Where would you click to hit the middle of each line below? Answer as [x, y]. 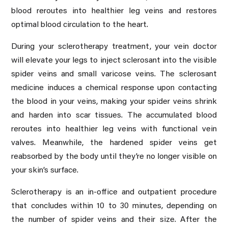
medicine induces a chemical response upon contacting [114, 88]
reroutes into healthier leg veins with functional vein [114, 129]
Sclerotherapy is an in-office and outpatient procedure [114, 192]
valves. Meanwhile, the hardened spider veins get [114, 143]
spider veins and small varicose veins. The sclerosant [114, 74]
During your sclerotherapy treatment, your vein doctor [114, 47]
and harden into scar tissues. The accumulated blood [114, 115]
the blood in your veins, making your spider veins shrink [114, 102]
